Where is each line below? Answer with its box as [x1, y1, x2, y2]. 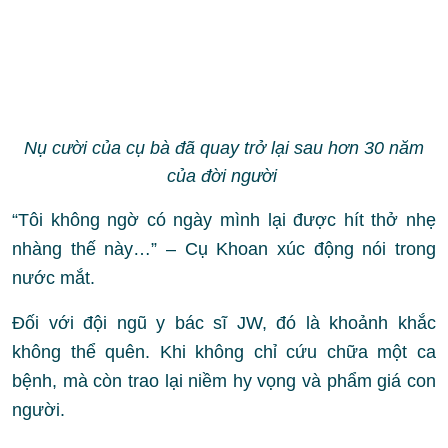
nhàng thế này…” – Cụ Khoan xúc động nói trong [12, 238, 436, 259]
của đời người [166, 165, 282, 186]
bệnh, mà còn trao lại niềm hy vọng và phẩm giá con [12, 370, 436, 391]
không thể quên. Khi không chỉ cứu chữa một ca [12, 341, 436, 362]
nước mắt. [12, 267, 95, 288]
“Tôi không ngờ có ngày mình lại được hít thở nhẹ [12, 209, 436, 230]
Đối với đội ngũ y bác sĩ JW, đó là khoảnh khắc [12, 312, 436, 333]
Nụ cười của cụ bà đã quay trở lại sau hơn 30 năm [24, 137, 424, 158]
